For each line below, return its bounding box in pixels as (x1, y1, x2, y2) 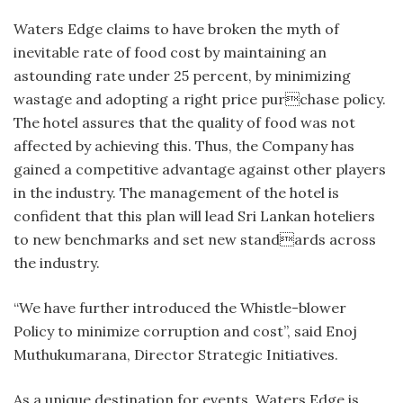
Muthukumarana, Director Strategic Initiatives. (13, 345, 338, 364)
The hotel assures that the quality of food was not (13, 113, 355, 132)
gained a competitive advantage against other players (13, 160, 386, 179)
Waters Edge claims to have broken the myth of (13, 20, 339, 39)
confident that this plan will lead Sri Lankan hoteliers (13, 207, 375, 226)
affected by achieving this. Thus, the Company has (13, 137, 354, 156)
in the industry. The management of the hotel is (13, 184, 339, 202)
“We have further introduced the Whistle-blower (13, 299, 346, 318)
